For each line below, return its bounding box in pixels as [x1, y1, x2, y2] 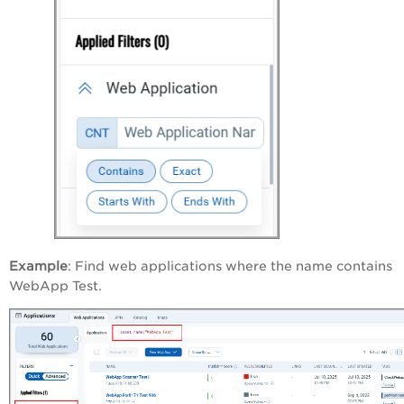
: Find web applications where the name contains [68, 259, 392, 274]
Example [9, 259, 68, 274]
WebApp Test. [9, 279, 106, 294]
